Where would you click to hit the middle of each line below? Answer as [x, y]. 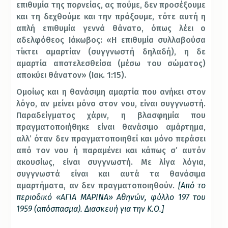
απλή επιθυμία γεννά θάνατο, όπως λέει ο [111, 28]
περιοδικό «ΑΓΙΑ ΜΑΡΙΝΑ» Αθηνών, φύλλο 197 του [111, 197]
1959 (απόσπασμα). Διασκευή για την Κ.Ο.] [90, 209]
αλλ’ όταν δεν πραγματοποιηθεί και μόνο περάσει [111, 139]
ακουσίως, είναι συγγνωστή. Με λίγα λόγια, [111, 162]
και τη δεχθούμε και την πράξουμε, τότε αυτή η [111, 17]
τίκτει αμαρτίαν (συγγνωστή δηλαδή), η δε [111, 52]
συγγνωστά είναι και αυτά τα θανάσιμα [111, 174]
